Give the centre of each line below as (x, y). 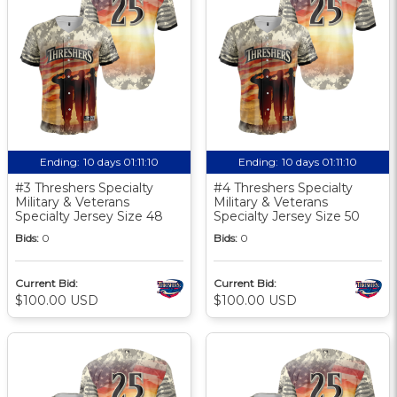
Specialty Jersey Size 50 (287, 216)
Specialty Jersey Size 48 (89, 216)
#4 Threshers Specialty (283, 187)
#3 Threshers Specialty (84, 187)
